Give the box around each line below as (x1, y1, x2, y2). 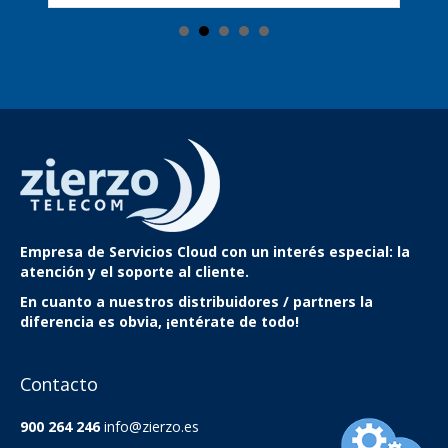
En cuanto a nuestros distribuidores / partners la (20, 292, 373, 311)
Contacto (20, 373, 98, 395)
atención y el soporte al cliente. (20, 262, 249, 281)
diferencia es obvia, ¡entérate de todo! (20, 312, 299, 331)
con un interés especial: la (217, 242, 410, 261)
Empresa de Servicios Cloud (20, 242, 217, 261)
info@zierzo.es (100, 417, 199, 436)
